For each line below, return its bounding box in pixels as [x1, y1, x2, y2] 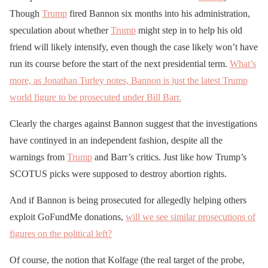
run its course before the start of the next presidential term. [10, 58, 230, 69]
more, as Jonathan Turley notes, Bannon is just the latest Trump [10, 75, 248, 86]
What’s [230, 58, 256, 69]
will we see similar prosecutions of [126, 211, 255, 222]
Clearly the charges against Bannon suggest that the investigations [10, 118, 257, 129]
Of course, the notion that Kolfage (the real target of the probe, [10, 254, 245, 265]
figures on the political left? [10, 228, 112, 239]
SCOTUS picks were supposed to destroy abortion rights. [10, 168, 227, 179]
